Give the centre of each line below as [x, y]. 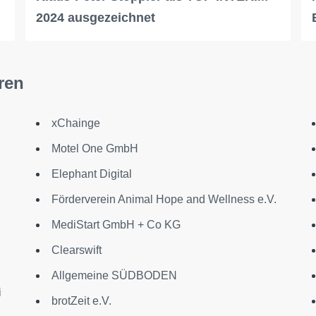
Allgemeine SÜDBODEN [114, 276]
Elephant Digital [91, 174]
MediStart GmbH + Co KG [116, 225]
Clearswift [76, 250]
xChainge [75, 123]
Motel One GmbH [95, 149]
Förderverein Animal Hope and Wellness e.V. [164, 200]
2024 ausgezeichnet [95, 18]
